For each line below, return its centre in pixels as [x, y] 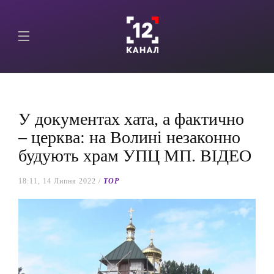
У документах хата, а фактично [131, 119]
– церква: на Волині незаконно [129, 137]
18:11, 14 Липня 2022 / [61, 181]
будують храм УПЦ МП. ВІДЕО [135, 156]
